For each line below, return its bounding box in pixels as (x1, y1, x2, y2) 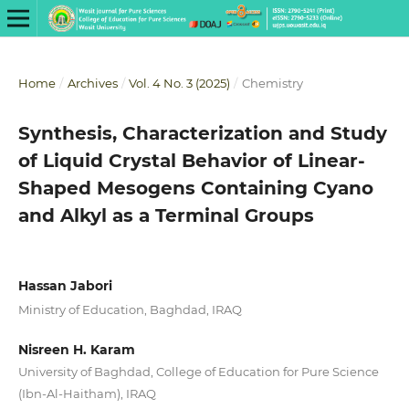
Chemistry (241, 75, 303, 90)
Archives (67, 75, 118, 90)
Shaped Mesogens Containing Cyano (17, 176, 373, 199)
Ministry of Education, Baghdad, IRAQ (17, 301, 242, 317)
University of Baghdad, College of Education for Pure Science (17, 363, 379, 379)
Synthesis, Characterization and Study (17, 121, 387, 144)
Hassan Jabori (17, 277, 112, 294)
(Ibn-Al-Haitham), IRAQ (17, 385, 156, 401)
